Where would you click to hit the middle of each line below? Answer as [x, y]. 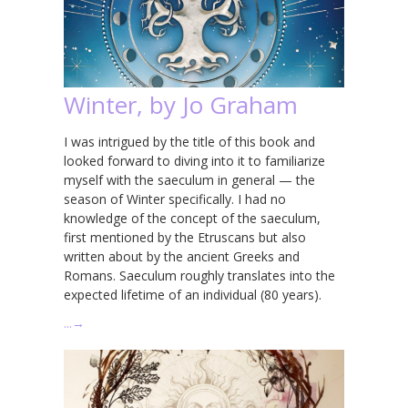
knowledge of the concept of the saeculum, [192, 218]
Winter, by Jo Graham [181, 104]
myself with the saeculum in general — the [189, 179]
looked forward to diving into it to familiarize [194, 160]
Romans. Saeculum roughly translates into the [199, 275]
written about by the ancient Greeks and [182, 256]
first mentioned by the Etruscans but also [185, 237]
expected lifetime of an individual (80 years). [193, 294]
